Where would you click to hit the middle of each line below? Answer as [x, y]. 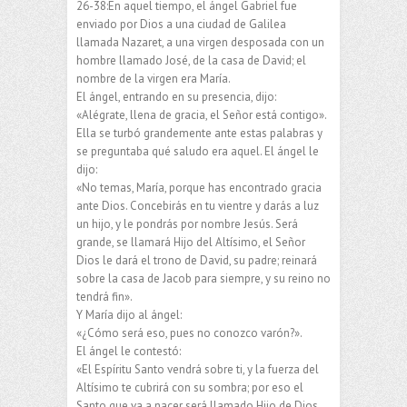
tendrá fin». [104, 296]
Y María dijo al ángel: [129, 314]
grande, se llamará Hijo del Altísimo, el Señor [191, 242]
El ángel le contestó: [129, 351]
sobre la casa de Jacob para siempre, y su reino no [203, 278]
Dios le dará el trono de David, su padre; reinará [197, 260]
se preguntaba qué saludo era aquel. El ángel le [198, 151]
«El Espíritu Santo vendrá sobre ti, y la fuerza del [198, 369]
